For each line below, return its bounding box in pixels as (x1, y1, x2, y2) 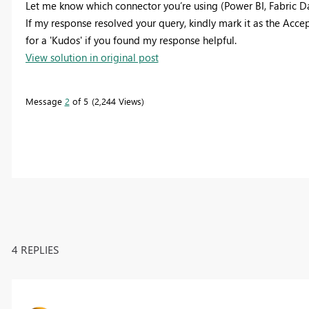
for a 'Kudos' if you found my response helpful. (25, 32, 237, 47)
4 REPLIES (11, 241, 59, 257)
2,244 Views (94, 94, 141, 107)
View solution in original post (25, 50, 159, 64)
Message (25, 94, 65, 107)
